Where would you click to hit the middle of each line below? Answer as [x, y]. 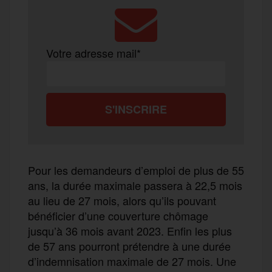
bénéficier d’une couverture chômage [118, 215]
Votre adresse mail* [93, 53]
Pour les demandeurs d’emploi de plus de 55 [136, 170]
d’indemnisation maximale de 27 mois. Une [132, 261]
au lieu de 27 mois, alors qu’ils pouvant [122, 200]
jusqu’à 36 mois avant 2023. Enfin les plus [130, 230]
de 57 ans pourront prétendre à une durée [129, 246]
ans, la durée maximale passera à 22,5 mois [135, 185]
